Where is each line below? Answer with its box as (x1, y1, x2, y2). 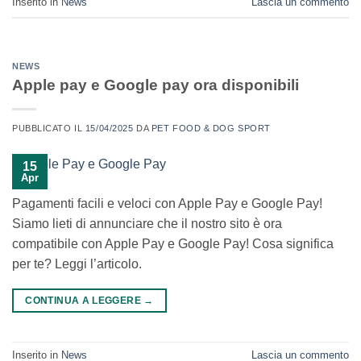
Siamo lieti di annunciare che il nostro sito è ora (12, 216, 282, 230)
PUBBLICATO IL (12, 122, 85, 133)
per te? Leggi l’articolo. (12, 256, 142, 271)
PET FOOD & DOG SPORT (151, 122, 271, 133)
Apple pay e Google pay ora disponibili (12, 76, 299, 93)
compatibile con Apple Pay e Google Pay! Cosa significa (12, 236, 334, 251)
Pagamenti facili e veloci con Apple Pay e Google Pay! (12, 196, 322, 210)
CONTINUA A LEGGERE (25, 294, 144, 306)
